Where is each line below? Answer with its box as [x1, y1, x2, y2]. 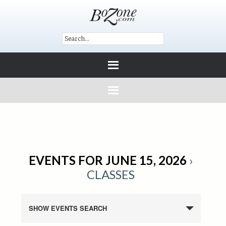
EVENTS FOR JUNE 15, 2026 [28, 153, 187, 167]
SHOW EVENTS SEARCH [29, 203, 107, 213]
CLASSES [87, 167, 135, 182]
